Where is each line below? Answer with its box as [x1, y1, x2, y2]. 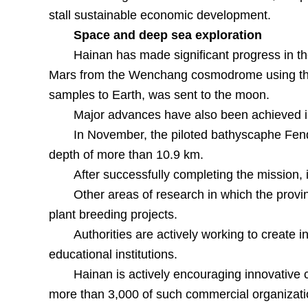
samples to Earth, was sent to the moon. [48, 88, 269, 102]
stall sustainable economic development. [48, 8, 271, 22]
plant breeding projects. [48, 208, 177, 221]
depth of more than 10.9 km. [48, 148, 203, 162]
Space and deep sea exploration [73, 28, 262, 42]
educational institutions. [48, 247, 177, 261]
